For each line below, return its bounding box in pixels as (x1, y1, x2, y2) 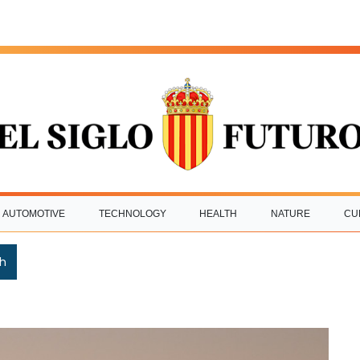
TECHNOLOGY (98, 207, 166, 219)
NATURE (271, 207, 311, 219)
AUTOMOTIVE (2, 207, 65, 219)
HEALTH (199, 207, 238, 219)
